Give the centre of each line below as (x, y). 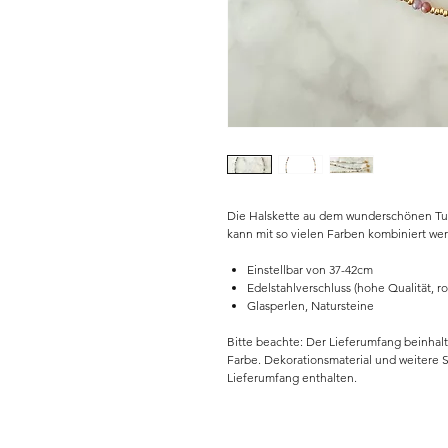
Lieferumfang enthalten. (292, 378)
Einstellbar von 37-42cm (310, 270)
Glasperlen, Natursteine (310, 306)
